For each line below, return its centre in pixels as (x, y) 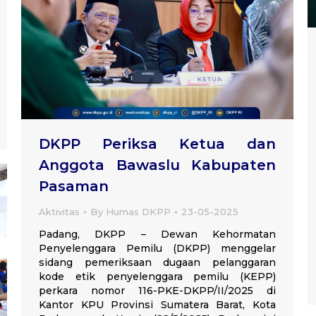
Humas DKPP (138, 212)
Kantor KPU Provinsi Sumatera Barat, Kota (157, 305)
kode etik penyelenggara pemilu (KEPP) (157, 277)
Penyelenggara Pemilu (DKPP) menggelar (157, 249)
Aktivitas (59, 212)
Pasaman (74, 187)
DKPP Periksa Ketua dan (157, 144)
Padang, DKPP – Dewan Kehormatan (157, 235)
